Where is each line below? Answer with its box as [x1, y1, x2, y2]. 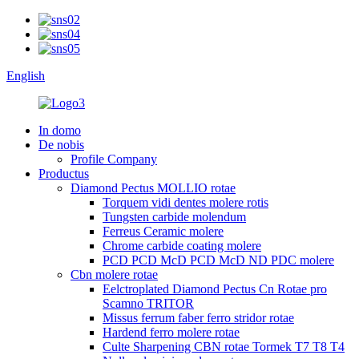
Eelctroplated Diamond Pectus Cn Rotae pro [103, 282, 327, 296]
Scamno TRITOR [103, 296, 194, 310]
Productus [38, 167, 89, 180]
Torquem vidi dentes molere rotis [103, 196, 268, 209]
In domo [38, 123, 81, 137]
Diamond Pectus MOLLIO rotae [71, 181, 236, 195]
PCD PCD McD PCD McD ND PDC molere [103, 253, 334, 267]
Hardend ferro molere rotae [103, 325, 240, 339]
